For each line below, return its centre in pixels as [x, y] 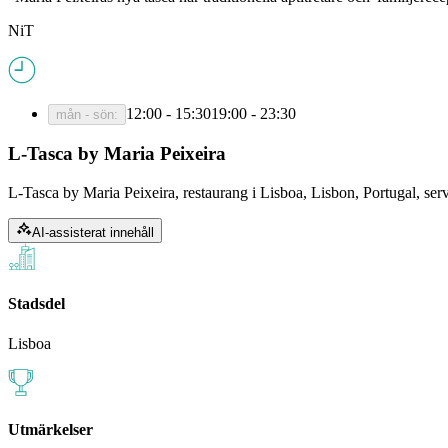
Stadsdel [36, 304]
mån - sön [85, 114]
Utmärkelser [50, 429]
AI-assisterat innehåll [93, 233]
